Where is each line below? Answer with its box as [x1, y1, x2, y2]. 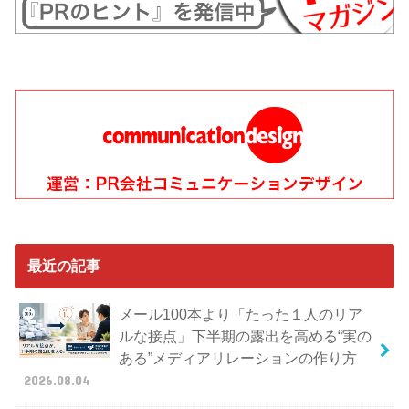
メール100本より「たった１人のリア [118, 306, 362, 323]
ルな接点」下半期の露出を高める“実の [118, 328, 372, 345]
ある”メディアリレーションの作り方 [118, 350, 357, 367]
